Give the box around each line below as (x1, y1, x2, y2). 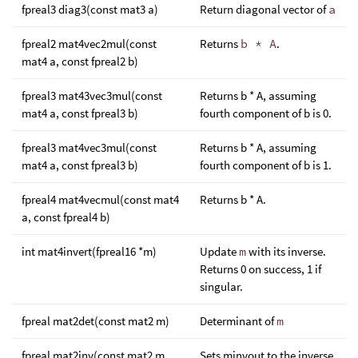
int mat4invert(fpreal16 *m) (22, 243, 157, 259)
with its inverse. (246, 243, 326, 259)
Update (200, 243, 239, 259)
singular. (200, 278, 243, 294)
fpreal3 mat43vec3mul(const (22, 87, 162, 103)
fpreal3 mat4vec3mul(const (22, 139, 157, 155)
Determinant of (200, 312, 276, 328)
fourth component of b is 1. (200, 157, 332, 173)
